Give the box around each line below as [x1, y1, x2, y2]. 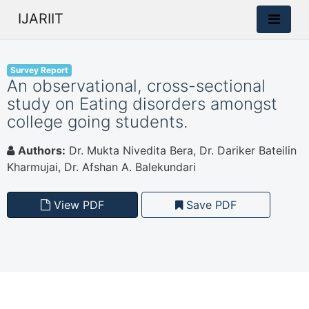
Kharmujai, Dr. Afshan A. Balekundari [7, 160, 196, 174]
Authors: [18, 143, 66, 157]
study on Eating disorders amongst [7, 94, 277, 114]
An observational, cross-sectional [7, 76, 266, 96]
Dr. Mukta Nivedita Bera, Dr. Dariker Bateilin [66, 143, 297, 157]
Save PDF [183, 198, 237, 212]
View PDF [50, 198, 104, 212]
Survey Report [10, 65, 68, 75]
